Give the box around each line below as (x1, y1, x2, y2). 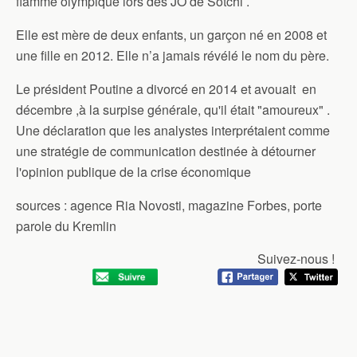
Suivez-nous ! (257, 249, 335, 268)
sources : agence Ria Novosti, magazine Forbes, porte (16, 196, 322, 214)
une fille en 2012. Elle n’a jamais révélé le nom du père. (16, 46, 329, 65)
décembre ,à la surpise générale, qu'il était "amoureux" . (16, 100, 330, 119)
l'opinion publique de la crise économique (16, 163, 251, 181)
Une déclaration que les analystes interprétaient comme (16, 121, 330, 139)
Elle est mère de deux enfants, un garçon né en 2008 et (16, 25, 327, 44)
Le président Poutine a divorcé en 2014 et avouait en (16, 80, 316, 98)
